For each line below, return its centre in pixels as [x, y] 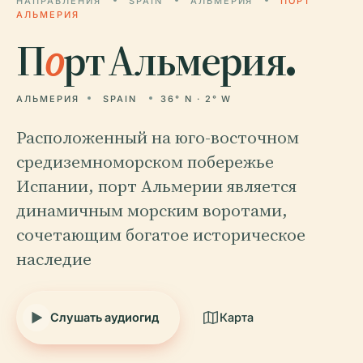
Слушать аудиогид [105, 317]
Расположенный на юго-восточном [158, 137]
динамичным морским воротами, [152, 210]
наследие [54, 259]
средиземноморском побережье [145, 162]
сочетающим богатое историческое [161, 235]
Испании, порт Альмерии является [156, 186]
